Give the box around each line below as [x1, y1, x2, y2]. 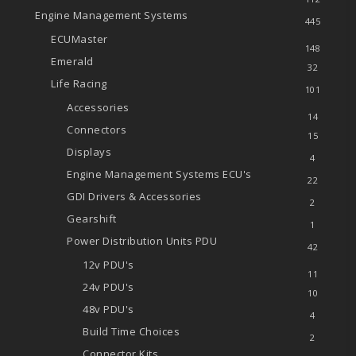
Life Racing [51, 75, 107, 91]
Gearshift [67, 211, 117, 226]
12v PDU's [83, 257, 134, 272]
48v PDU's [83, 301, 134, 316]
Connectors [67, 122, 127, 137]
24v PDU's [83, 279, 134, 294]
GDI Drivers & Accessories [67, 188, 202, 203]
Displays [67, 144, 112, 159]
